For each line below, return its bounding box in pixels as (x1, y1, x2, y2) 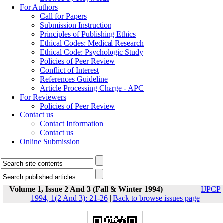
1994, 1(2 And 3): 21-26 (30, 194, 108, 202)
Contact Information (40, 119, 103, 128)
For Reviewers (20, 93, 66, 101)
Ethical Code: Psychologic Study (40, 48, 143, 56)
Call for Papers (40, 12, 87, 20)
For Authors (20, 3, 58, 11)
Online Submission (20, 137, 80, 146)
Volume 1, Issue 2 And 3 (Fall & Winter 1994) (9, 185, 163, 193)
